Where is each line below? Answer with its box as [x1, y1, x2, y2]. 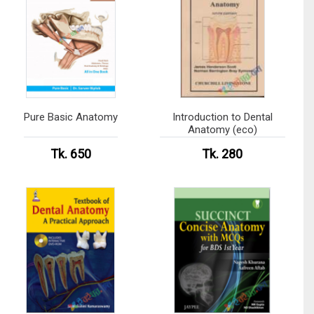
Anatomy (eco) [187, 123, 257, 136]
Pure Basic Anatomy [23, 110, 118, 123]
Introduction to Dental [172, 110, 273, 123]
